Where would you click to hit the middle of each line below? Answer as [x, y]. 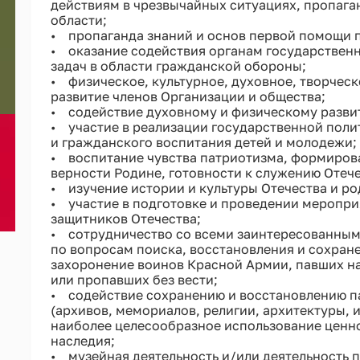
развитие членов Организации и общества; [188, 96]
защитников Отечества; [125, 218]
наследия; [82, 340]
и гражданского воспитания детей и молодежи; [203, 142]
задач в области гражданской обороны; [178, 65]
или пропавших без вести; [134, 279]
